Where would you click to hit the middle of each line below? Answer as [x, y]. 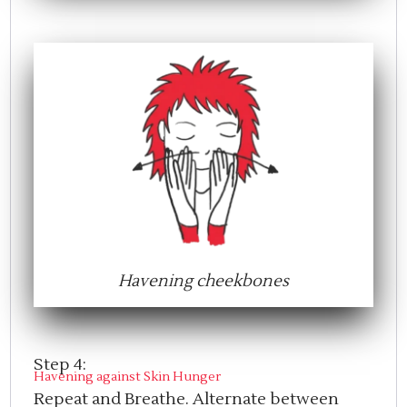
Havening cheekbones [203, 282]
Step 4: [62, 365]
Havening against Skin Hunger [128, 377]
